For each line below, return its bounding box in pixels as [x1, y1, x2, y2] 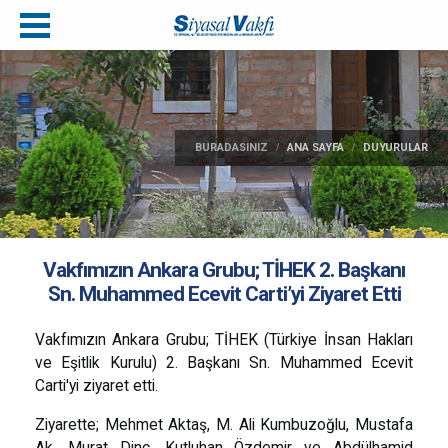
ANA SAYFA [287, 141, 344, 154]
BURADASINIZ [195, 141, 268, 154]
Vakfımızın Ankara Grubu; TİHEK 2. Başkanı [43, 258, 405, 282]
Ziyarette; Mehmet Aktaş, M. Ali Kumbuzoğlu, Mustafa [35, 416, 413, 434]
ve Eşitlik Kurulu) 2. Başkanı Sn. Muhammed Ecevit [35, 354, 413, 372]
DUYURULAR [363, 141, 428, 154]
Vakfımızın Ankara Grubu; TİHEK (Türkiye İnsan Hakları [35, 331, 413, 349]
